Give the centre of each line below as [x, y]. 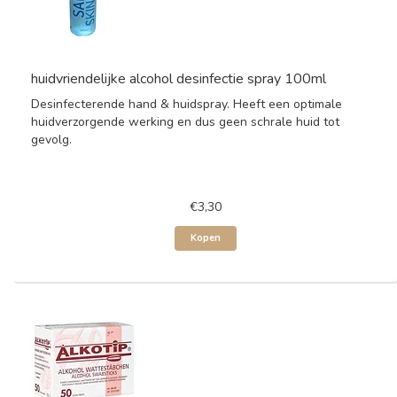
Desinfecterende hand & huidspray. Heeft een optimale [187, 104]
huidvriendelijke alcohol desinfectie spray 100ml [179, 79]
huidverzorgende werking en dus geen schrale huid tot [185, 122]
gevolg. [51, 140]
